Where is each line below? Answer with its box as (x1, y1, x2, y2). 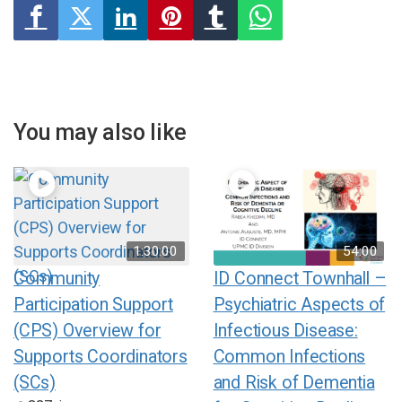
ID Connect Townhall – (213, 268, 387, 290)
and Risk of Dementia (213, 372, 375, 394)
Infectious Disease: (213, 320, 358, 342)
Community (13, 268, 100, 290)
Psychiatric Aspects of (213, 294, 386, 316)
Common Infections (213, 346, 366, 368)
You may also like (13, 119, 187, 146)
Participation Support (13, 294, 173, 316)
